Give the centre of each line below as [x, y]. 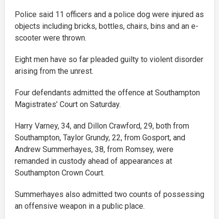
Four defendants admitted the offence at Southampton [107, 93]
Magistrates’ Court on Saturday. [68, 105]
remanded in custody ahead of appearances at [93, 161]
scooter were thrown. [51, 38]
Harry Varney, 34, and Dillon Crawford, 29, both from [102, 126]
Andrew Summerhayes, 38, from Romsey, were [94, 150]
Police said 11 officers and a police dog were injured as [109, 15]
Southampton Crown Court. [60, 173]
